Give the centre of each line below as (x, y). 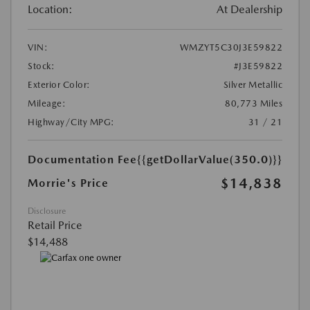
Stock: (41, 66)
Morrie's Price (68, 183)
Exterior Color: (59, 84)
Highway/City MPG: (71, 122)
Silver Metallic (253, 84)
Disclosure (47, 211)
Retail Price (55, 225)
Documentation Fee (82, 159)
